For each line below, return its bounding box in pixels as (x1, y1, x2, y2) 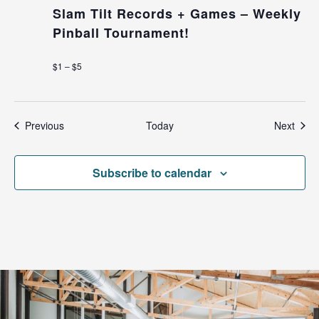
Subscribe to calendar (92, 164, 211, 181)
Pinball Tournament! (52, 23, 189, 42)
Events (63, 117, 94, 132)
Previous (24, 117, 64, 132)
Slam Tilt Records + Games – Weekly (52, 4, 301, 23)
